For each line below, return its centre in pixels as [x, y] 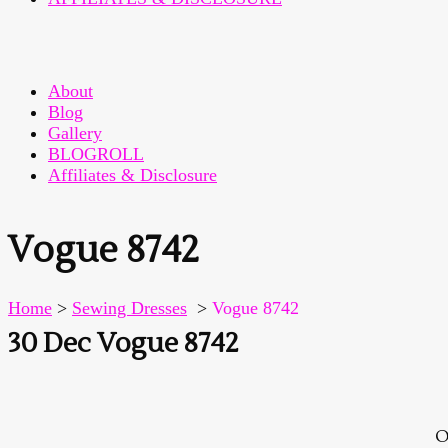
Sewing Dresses [129, 308]
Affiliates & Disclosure [132, 175]
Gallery [75, 133]
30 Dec [49, 344]
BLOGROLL [96, 154]
